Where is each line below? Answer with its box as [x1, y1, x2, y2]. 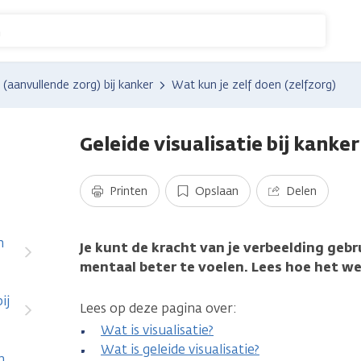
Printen [110, 184, 147, 199]
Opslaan [195, 184, 239, 199]
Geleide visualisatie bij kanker [80, 131, 359, 156]
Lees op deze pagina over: [80, 300, 240, 317]
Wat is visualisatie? [101, 322, 214, 338]
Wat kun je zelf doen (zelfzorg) [172, 77, 336, 93]
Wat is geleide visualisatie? [101, 341, 259, 358]
